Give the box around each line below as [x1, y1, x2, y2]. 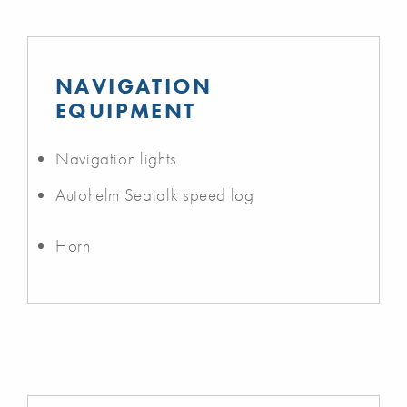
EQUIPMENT [55, 95, 196, 124]
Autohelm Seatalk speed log [55, 183, 254, 206]
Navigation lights [55, 146, 177, 170]
